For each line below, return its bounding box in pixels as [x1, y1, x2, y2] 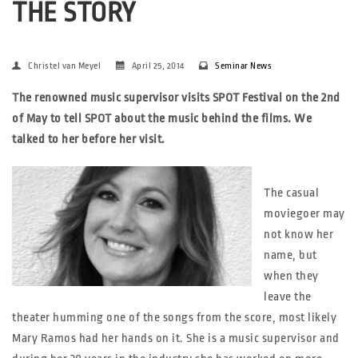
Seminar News [215, 61, 272, 71]
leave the [264, 290, 312, 304]
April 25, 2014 [131, 61, 185, 71]
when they [264, 269, 319, 283]
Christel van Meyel [28, 61, 101, 71]
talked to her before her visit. [12, 133, 165, 146]
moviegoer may [264, 207, 345, 221]
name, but [264, 249, 317, 262]
